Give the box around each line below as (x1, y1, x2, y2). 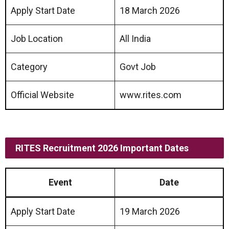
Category (11, 61, 48, 72)
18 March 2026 (120, 5, 180, 16)
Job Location (11, 33, 63, 44)
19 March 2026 (120, 206, 180, 217)
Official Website (11, 89, 74, 100)
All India (120, 33, 151, 44)
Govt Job (120, 61, 156, 72)
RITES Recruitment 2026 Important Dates (15, 143, 189, 153)
